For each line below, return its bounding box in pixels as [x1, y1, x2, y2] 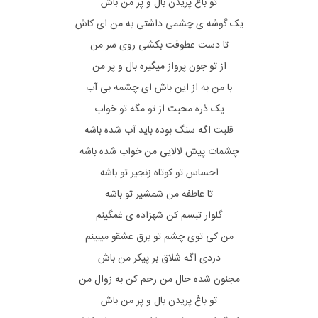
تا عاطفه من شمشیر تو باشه [105, 186, 213, 203]
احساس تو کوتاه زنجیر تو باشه [99, 165, 219, 182]
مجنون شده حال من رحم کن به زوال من [78, 271, 240, 288]
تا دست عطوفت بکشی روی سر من [89, 37, 229, 54]
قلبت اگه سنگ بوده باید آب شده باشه [84, 122, 234, 139]
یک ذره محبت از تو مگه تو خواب [94, 101, 224, 118]
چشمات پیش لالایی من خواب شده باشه [79, 143, 238, 160]
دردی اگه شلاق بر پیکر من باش [97, 250, 221, 267]
